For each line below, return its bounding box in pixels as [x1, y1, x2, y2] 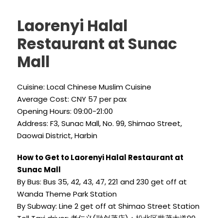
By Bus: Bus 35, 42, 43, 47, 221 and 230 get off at [17, 177, 187, 187]
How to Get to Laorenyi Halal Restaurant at [17, 152, 183, 163]
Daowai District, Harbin [17, 130, 97, 141]
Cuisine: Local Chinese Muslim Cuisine [17, 82, 151, 92]
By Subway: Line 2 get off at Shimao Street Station [17, 201, 200, 212]
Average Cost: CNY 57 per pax [17, 94, 127, 105]
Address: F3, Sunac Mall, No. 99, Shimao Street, [17, 118, 182, 129]
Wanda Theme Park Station [17, 189, 117, 200]
